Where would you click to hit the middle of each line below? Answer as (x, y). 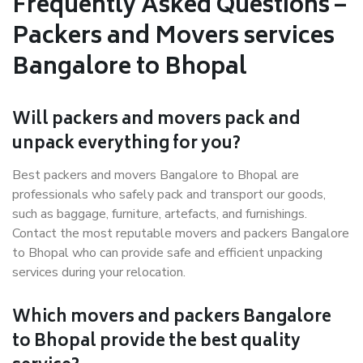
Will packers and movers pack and (156, 120)
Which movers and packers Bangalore (172, 318)
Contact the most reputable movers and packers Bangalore (181, 233)
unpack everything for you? (126, 145)
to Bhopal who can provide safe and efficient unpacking (167, 253)
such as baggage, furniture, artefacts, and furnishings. (160, 214)
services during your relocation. (99, 272)
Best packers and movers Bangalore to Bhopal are (156, 175)
